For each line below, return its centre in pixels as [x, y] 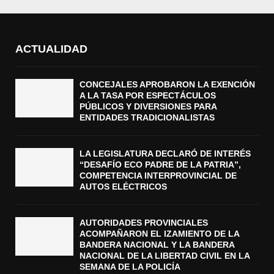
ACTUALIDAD [51, 49]
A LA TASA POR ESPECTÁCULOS [148, 95]
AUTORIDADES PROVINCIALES [144, 222]
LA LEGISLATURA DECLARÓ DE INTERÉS [165, 153]
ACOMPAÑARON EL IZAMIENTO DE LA [159, 233]
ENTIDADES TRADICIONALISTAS [147, 117]
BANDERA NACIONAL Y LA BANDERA [157, 244]
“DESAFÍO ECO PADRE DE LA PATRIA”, [160, 164]
